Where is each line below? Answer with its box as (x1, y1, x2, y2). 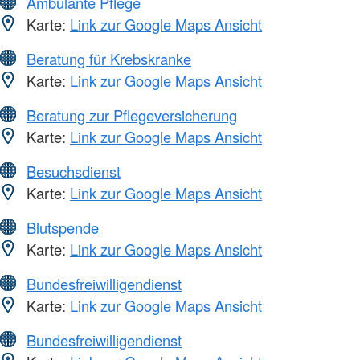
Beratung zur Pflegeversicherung (27, 104, 237, 125)
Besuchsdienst (27, 160, 121, 182)
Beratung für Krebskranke (27, 47, 191, 69)
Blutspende (27, 216, 99, 238)
